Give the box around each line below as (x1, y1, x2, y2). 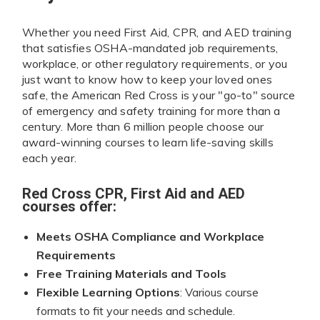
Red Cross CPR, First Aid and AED (22, 184, 245, 202)
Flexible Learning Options (36, 284, 180, 299)
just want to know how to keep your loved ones (22, 71, 273, 86)
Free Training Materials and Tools (36, 266, 226, 281)
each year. (22, 150, 76, 165)
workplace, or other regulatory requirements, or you (22, 56, 288, 71)
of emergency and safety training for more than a (22, 103, 281, 118)
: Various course (180, 284, 259, 299)
